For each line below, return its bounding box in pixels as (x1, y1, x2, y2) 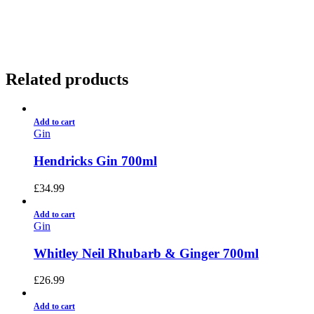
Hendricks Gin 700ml (34, 153, 157, 169)
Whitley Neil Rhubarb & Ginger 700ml (34, 245, 259, 261)
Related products (6, 69, 128, 88)
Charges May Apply (82, 4, 191, 18)
